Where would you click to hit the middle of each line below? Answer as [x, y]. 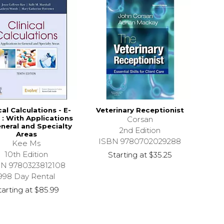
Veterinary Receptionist [140, 110]
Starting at [127, 154]
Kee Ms [26, 143]
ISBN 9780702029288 [140, 141]
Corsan [140, 119]
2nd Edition [140, 130]
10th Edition [26, 154]
